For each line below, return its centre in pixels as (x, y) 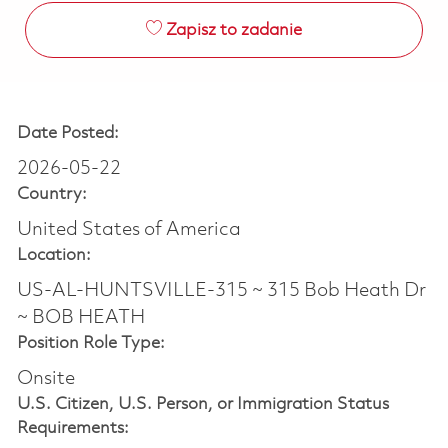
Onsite (45, 378)
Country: (51, 194)
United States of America (128, 229)
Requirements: (72, 428)
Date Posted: (67, 133)
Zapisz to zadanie (233, 30)
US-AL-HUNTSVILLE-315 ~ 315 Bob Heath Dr (221, 290)
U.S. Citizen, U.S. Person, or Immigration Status (202, 404)
